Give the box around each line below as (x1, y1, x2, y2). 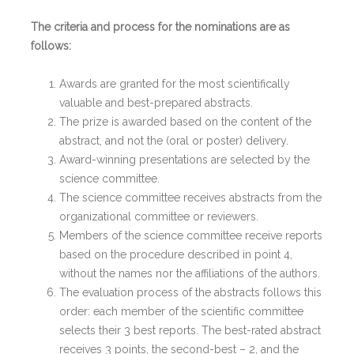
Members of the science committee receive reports (59, 228, 322, 242)
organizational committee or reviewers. (59, 209, 258, 223)
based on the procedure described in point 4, (59, 247, 292, 261)
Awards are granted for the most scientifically (59, 77, 290, 90)
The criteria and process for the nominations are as (31, 20, 290, 33)
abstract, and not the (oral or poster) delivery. (59, 134, 288, 147)
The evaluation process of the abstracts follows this (59, 285, 322, 299)
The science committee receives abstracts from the (59, 190, 322, 204)
